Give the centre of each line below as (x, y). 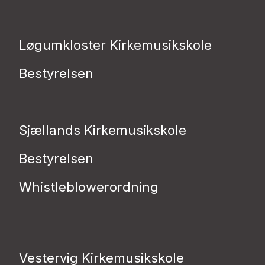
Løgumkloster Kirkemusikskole (115, 45)
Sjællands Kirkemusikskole (103, 130)
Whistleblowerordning (89, 187)
